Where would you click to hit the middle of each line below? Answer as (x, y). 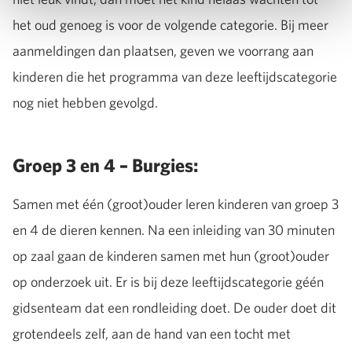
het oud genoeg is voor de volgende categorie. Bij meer (170, 24)
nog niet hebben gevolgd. (86, 102)
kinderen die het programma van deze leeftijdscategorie (175, 76)
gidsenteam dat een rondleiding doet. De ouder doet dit (174, 307)
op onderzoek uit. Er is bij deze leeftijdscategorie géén (168, 281)
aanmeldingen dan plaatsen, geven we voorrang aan (163, 50)
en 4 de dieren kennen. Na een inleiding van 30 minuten (174, 229)
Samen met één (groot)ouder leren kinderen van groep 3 (176, 203)
